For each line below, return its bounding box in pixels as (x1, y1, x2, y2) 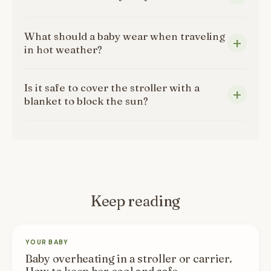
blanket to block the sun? (24, 94, 148, 107)
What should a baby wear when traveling (24, 30, 225, 42)
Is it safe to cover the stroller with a (24, 81, 200, 94)
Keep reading (91, 192, 180, 210)
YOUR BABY (25, 238, 69, 246)
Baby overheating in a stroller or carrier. (25, 252, 232, 266)
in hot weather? (24, 43, 102, 56)
